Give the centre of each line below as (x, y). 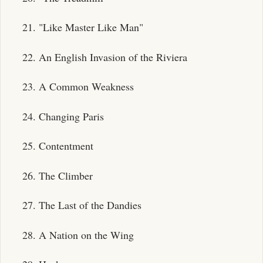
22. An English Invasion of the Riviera (104, 57)
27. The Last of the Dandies (82, 205)
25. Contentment (58, 146)
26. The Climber (57, 175)
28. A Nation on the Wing (78, 235)
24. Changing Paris (63, 116)
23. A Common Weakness (78, 86)
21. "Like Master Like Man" (82, 27)
